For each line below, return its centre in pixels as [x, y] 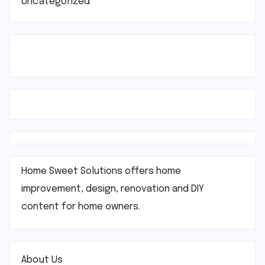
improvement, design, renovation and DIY [113, 189]
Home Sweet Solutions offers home [101, 171]
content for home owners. [81, 206]
